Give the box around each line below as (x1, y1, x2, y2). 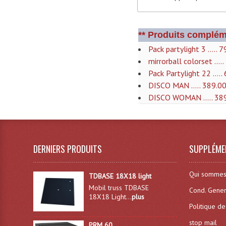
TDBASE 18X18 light (88, 172, 151, 181)
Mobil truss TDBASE (88, 183, 149, 193)
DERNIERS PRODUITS (33, 142, 102, 156)
